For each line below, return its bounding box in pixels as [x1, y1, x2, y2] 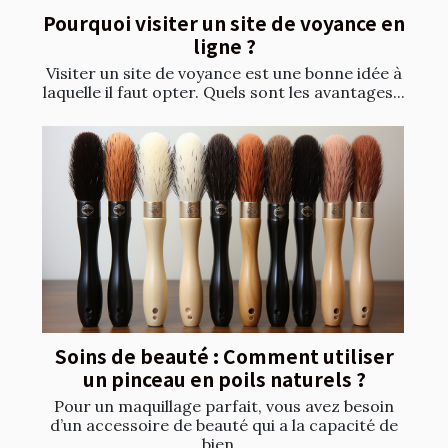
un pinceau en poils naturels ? [82, 365, 366, 394]
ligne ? [192, 32, 256, 61]
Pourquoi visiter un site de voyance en [43, 9, 405, 38]
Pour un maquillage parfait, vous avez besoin [54, 396, 394, 417]
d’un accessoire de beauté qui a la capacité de [50, 415, 398, 436]
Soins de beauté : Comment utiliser [54, 342, 394, 371]
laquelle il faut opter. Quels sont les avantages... [43, 82, 405, 103]
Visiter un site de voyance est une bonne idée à [46, 63, 402, 84]
